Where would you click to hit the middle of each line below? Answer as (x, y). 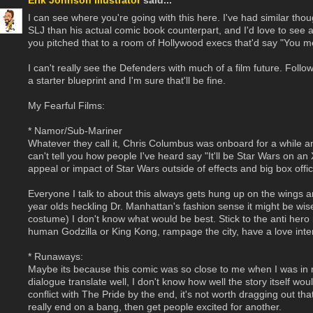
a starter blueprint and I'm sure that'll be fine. (127, 80)
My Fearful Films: (66, 105)
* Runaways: (56, 256)
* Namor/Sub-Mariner (75, 131)
